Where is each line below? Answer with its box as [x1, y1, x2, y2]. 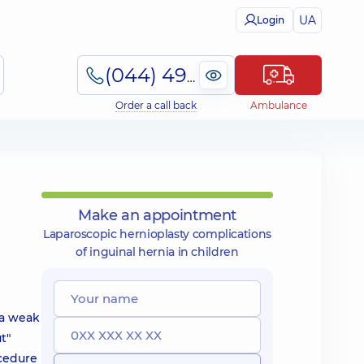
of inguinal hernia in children [76, 245, 239, 259]
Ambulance [249, 99, 307, 111]
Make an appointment [77, 206, 237, 224]
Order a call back [115, 99, 197, 111]
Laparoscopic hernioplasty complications [43, 227, 271, 241]
